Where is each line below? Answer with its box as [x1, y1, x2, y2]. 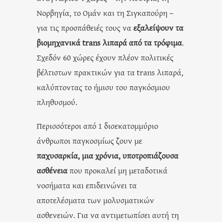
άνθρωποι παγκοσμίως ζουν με [37, 134, 142, 146]
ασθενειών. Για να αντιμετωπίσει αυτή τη [37, 209, 179, 221]
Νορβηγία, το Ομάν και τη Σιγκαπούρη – [37, 6, 173, 18]
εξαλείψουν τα [133, 21, 183, 33]
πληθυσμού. [37, 96, 77, 108]
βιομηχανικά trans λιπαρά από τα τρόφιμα [37, 36, 182, 48]
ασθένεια [37, 164, 67, 176]
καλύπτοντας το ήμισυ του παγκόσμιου [37, 81, 170, 93]
